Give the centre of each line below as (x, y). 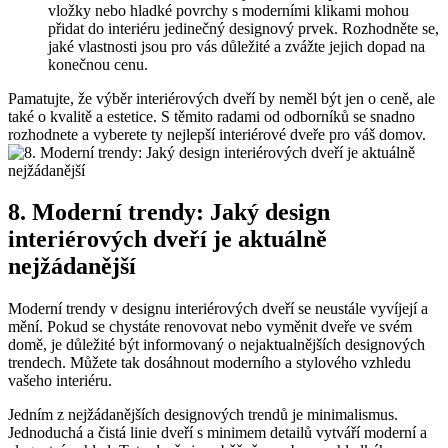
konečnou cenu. (98, 64)
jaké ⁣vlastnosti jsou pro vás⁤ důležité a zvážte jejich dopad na (236, 46)
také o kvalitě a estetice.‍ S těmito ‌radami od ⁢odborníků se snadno (211, 116)
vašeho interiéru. (60, 381)
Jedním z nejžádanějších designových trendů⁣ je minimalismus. (203, 415)
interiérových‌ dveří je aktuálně (167, 239)
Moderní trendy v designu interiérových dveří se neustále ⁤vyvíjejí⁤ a (218, 309)
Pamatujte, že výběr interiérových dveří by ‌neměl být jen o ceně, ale (221, 98)
